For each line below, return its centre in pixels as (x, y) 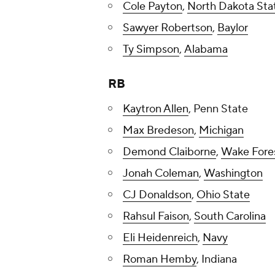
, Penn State (218, 109)
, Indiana (217, 260)
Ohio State (223, 195)
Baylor (233, 28)
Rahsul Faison (156, 217)
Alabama (206, 50)
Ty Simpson (151, 50)
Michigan (221, 131)
